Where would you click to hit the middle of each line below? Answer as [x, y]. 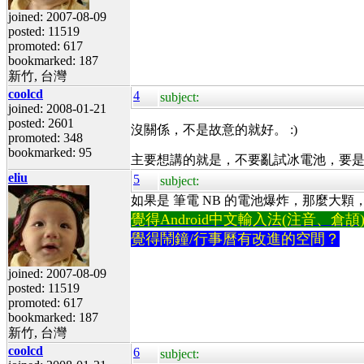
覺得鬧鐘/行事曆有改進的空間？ [235, 238]
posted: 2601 [41, 123]
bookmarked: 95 [50, 152]
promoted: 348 [45, 137]
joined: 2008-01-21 [57, 108]
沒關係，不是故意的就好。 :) [214, 129]
